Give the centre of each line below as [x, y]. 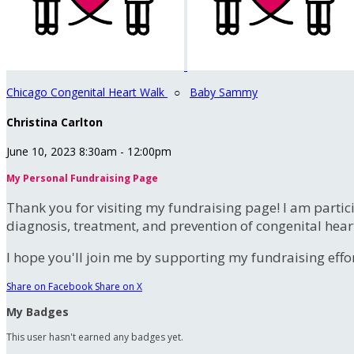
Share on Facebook [49, 287]
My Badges [38, 312]
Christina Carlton [55, 122]
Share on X [119, 287]
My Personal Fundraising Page [82, 179]
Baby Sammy [224, 92]
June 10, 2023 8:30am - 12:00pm [89, 152]
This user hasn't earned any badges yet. [95, 337]
